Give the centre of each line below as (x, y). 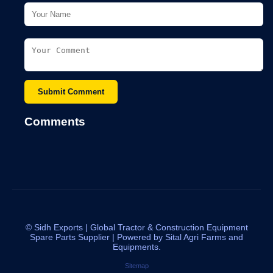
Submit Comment (71, 92)
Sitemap (136, 265)
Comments (55, 121)
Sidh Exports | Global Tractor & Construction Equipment (141, 227)
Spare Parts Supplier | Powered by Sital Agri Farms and (136, 237)
